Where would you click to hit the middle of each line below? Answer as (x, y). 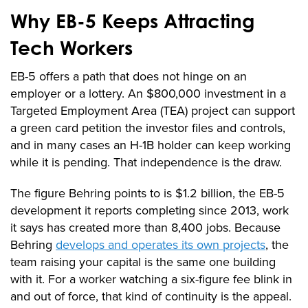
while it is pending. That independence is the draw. (146, 163)
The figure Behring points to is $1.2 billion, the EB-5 (147, 194)
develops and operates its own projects (161, 245)
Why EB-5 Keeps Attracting (132, 21)
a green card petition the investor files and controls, (148, 128)
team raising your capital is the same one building (143, 262)
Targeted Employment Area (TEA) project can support (153, 111)
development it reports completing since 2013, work (150, 211)
